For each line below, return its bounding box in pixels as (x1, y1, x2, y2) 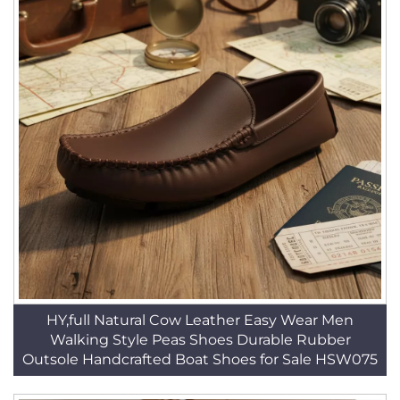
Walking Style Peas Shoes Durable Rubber (49, 331, 351, 348)
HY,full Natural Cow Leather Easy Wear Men (46, 312, 354, 329)
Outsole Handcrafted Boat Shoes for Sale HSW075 (22, 351, 378, 368)
